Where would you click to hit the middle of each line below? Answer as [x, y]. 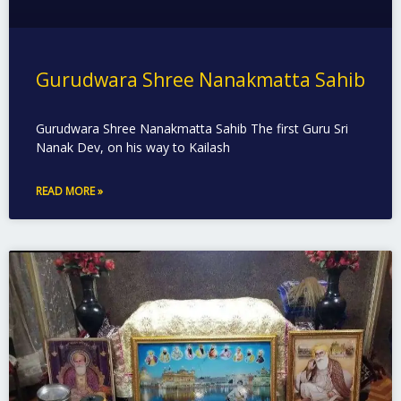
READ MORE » [69, 192]
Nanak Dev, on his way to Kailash [133, 148]
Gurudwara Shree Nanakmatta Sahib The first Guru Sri [192, 129]
